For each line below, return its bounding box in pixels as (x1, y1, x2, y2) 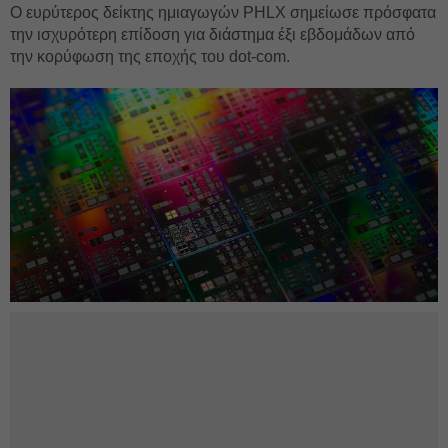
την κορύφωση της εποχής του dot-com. (10, 48, 290, 65)
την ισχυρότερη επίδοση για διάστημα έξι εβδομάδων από (10, 26, 415, 43)
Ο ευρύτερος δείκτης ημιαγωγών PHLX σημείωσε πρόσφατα (10, 4, 436, 21)
